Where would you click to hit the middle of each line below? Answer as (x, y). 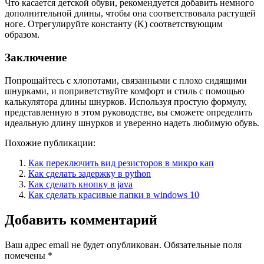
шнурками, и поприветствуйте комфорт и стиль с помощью (125, 91)
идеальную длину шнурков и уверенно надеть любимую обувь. (132, 123)
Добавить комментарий (81, 220)
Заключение (36, 58)
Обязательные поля (203, 245)
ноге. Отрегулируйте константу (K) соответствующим (114, 24)
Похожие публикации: (50, 143)
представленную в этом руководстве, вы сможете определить (128, 112)
